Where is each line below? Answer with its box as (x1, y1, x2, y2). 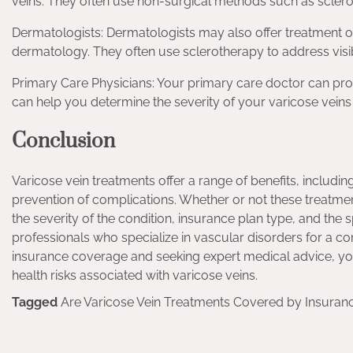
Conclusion (12, 128, 115, 155)
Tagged (12, 295, 61, 310)
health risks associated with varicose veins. (12, 268, 258, 284)
